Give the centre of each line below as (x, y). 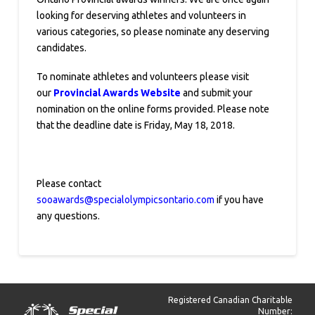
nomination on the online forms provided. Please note (153, 109)
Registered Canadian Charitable (230, 300)
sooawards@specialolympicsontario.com (125, 200)
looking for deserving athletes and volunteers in (141, 16)
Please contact (69, 184)
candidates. (61, 48)
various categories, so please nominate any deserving (153, 32)
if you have (240, 200)
